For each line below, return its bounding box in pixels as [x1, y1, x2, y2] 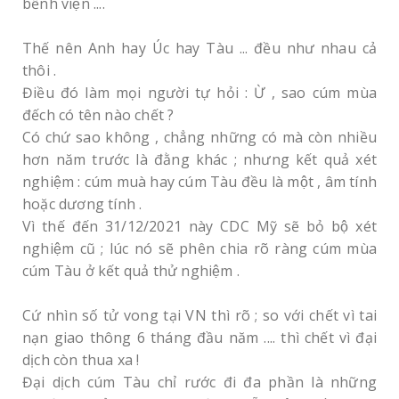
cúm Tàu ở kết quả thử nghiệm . [22, 261, 240, 281]
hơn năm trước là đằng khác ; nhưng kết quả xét [22, 150, 377, 169]
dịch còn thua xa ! [22, 350, 140, 370]
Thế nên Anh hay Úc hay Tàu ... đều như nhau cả [22, 38, 377, 58]
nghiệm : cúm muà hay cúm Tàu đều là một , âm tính [22, 172, 377, 191]
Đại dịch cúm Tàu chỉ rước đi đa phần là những [22, 372, 377, 392]
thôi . [22, 61, 57, 80]
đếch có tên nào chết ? [22, 105, 175, 125]
